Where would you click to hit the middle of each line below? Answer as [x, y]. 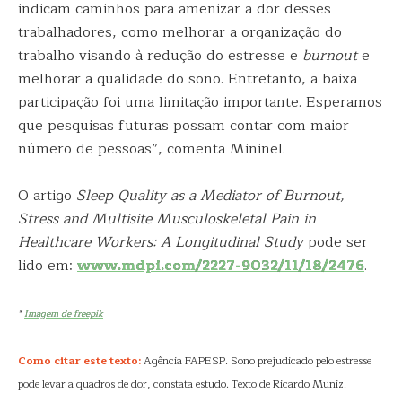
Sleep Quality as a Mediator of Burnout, [210, 196]
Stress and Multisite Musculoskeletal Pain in [167, 219]
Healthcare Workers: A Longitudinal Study [161, 242]
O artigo [47, 196]
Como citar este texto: [79, 361]
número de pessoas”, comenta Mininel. [152, 149]
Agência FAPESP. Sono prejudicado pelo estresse [256, 361]
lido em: [48, 266]
